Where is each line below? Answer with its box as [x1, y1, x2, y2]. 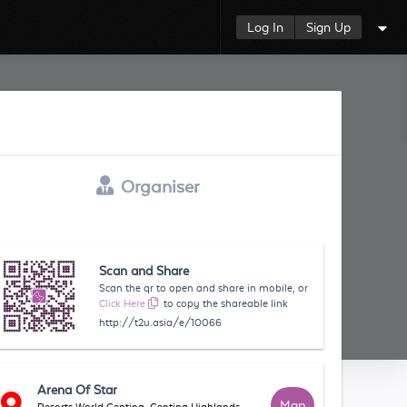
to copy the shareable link [164, 298, 289, 309]
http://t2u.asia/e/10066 [99, 317, 223, 328]
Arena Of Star [37, 382, 118, 397]
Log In [247, 20, 283, 35]
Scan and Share [99, 263, 190, 278]
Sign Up [306, 20, 351, 35]
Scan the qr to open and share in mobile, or [99, 283, 309, 293]
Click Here [99, 298, 146, 309]
